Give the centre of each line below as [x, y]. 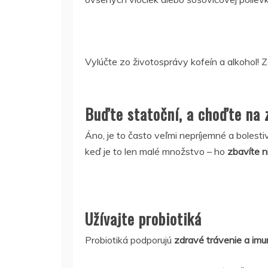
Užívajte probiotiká [143, 219]
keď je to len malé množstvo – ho [156, 151]
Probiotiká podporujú [130, 240]
